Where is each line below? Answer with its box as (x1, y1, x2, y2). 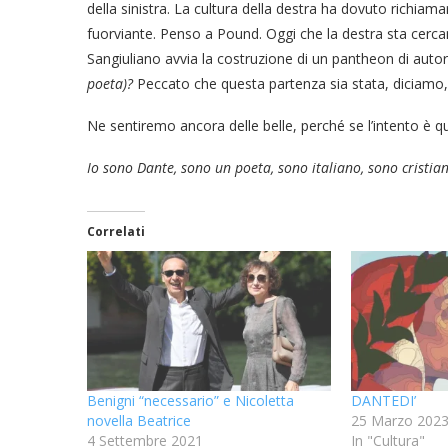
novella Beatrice (87, 410, 191, 430)
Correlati (87, 223, 145, 241)
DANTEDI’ (350, 390, 416, 410)
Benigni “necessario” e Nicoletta (87, 390, 294, 410)
